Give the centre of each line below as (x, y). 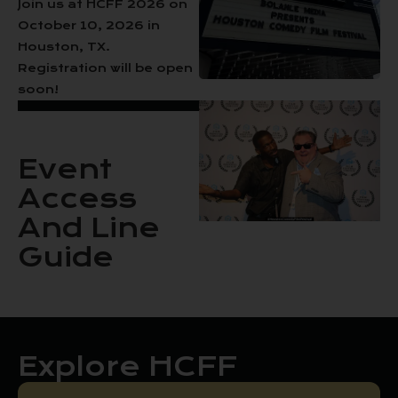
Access (77, 199)
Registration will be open (105, 68)
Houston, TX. (64, 47)
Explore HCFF (127, 366)
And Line (89, 228)
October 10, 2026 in (89, 25)
